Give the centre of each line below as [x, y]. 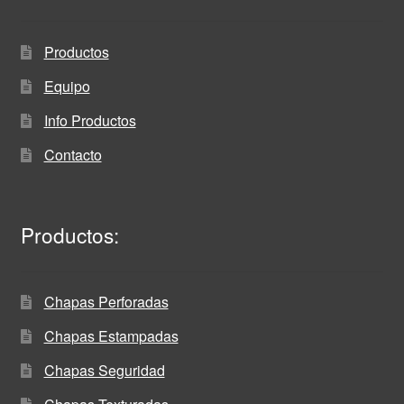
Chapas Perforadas [106, 302]
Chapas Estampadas [111, 336]
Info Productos [90, 120]
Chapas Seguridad [104, 371]
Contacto [73, 154]
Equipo [67, 86]
